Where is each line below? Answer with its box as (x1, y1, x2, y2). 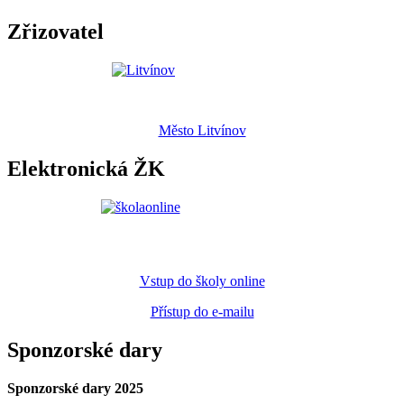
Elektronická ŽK (7, 157, 165, 181)
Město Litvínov (158, 123, 246, 139)
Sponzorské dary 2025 (7, 380, 143, 396)
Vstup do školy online (139, 273, 265, 289)
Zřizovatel (7, 20, 104, 44)
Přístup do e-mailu (150, 304, 254, 320)
